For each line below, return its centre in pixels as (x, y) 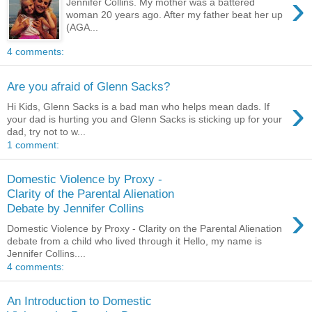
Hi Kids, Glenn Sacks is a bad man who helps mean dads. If (138, 106)
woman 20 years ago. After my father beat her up (175, 14)
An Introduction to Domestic (79, 301)
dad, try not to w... (46, 131)
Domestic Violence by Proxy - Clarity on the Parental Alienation (145, 228)
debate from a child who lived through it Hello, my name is (134, 241)
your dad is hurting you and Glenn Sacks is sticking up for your (145, 119)
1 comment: (33, 145)
